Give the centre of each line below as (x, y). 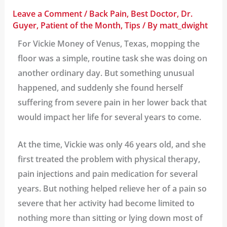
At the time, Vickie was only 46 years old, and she (111, 145)
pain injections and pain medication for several (107, 174)
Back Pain (108, 13)
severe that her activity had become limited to (106, 203)
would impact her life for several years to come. (109, 117)
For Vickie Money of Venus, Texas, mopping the (108, 43)
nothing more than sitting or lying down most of (110, 218)
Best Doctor (154, 13)
